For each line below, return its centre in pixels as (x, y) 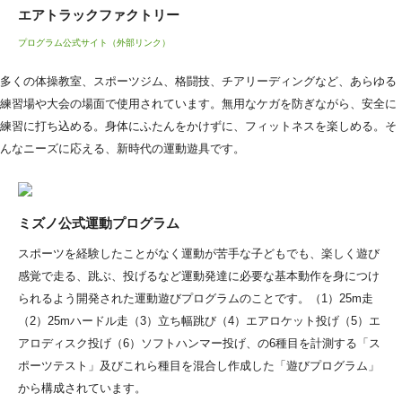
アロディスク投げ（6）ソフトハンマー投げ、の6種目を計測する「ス (199, 343)
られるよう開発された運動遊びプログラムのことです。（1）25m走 (196, 298)
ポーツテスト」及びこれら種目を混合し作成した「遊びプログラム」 (199, 365)
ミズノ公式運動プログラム (99, 223)
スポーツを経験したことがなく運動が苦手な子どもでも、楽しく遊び (199, 253)
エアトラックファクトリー (99, 14)
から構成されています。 (82, 388)
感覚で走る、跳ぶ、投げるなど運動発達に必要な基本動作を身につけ (199, 275)
